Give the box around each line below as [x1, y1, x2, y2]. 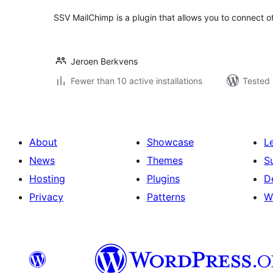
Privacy [29, 191, 63, 203]
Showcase [146, 136, 194, 148]
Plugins [146, 172, 180, 185]
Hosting [29, 172, 65, 185]
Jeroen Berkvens [71, 56, 138, 66]
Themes [146, 154, 183, 166]
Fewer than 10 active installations [71, 76, 202, 86]
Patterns [146, 191, 185, 203]
